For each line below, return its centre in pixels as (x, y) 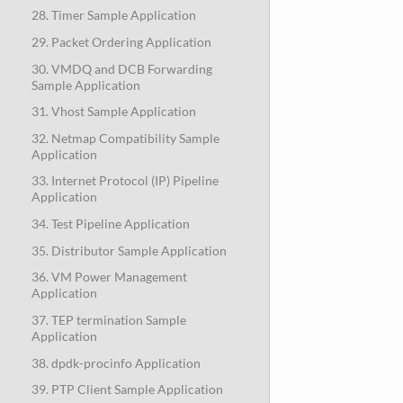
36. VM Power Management (109, 277)
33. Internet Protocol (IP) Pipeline (125, 181)
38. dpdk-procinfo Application (116, 363)
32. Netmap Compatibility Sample (125, 138)
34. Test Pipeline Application (110, 224)
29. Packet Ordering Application (121, 41)
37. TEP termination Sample (108, 319)
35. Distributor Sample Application (129, 250)
